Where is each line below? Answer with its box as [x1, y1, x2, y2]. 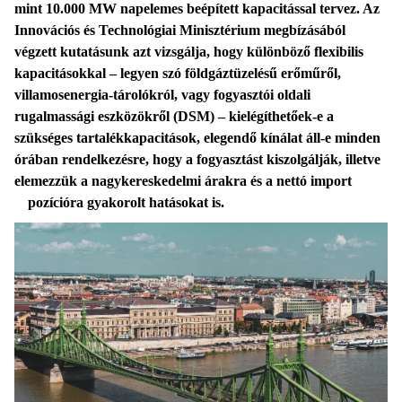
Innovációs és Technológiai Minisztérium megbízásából [14, 22, 345, 38]
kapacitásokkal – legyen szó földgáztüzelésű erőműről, [14, 65, 341, 81]
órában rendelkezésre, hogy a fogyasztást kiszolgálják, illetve [14, 151, 380, 167]
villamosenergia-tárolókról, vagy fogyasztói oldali [14, 86, 310, 102]
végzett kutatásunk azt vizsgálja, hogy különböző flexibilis [14, 43, 363, 59]
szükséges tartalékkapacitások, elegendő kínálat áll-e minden [14, 129, 380, 145]
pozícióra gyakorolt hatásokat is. [28, 194, 224, 210]
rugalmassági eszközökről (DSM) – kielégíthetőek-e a [14, 108, 334, 124]
